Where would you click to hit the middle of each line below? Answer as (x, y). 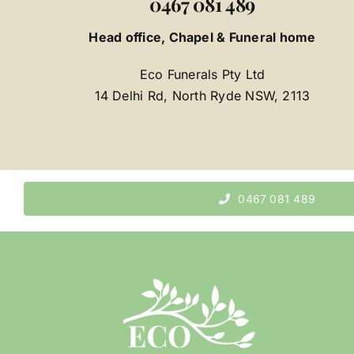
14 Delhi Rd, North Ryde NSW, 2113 (202, 96)
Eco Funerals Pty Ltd (202, 75)
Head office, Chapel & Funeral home (202, 38)
